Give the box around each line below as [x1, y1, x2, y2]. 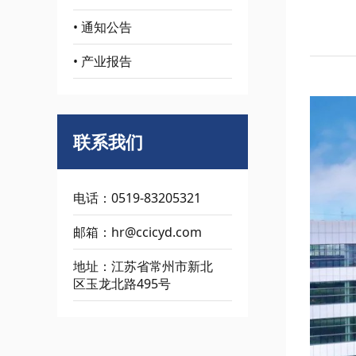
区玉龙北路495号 [73, 275, 171, 292]
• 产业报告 [73, 52, 132, 70]
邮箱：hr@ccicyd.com [73, 223, 202, 241]
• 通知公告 [73, 18, 132, 36]
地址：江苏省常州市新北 [73, 257, 213, 275]
